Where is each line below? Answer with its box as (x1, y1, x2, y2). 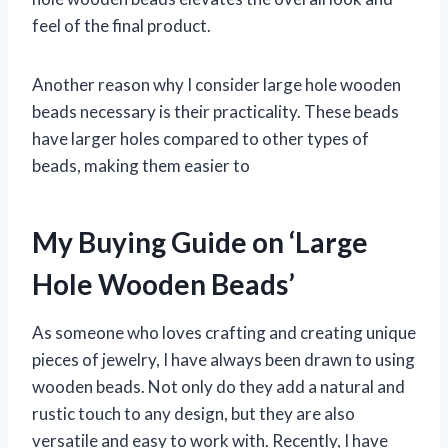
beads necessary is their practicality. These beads (32, 100, 399, 122)
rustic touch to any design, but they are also (32, 402, 355, 424)
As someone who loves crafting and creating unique (32, 321, 416, 343)
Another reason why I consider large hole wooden (32, 73, 401, 95)
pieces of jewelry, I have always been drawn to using (32, 348, 415, 370)
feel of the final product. (32, 14, 211, 36)
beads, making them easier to (32, 154, 250, 176)
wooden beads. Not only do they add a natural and (32, 375, 405, 397)
